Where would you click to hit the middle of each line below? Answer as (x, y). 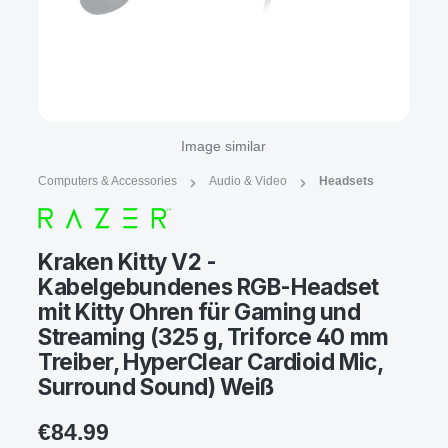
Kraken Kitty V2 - (127, 261)
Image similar (224, 146)
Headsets (346, 181)
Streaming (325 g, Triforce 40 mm (213, 336)
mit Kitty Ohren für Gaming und (199, 311)
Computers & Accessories (107, 181)
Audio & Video (248, 181)
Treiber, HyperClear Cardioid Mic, (210, 361)
